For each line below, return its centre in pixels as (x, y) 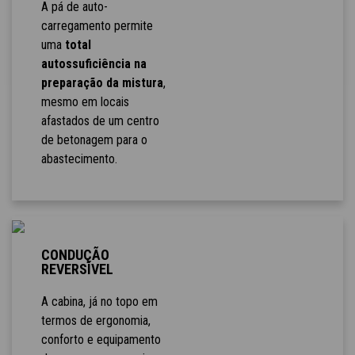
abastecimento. (79, 159)
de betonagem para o (94, 140)
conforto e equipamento (101, 340)
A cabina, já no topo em (99, 302)
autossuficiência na (94, 64)
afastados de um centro (100, 121)
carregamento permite (97, 26)
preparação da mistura (102, 83)
